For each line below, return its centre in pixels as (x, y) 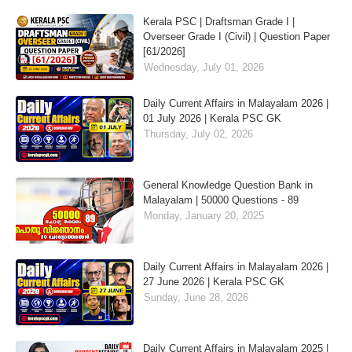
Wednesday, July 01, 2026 (204, 68)
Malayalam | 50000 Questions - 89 (221, 200)
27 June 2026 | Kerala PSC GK (214, 282)
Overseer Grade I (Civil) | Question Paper (236, 37)
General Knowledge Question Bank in (228, 185)
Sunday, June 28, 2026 (196, 298)
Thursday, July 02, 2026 (198, 134)
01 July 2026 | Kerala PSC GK (212, 119)
